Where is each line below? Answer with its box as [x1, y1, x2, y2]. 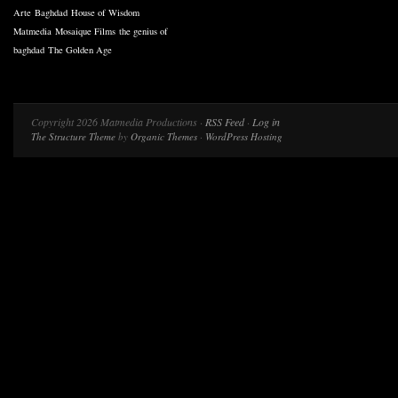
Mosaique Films [55, 25, 115, 37]
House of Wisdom [71, 6, 139, 19]
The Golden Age [48, 44, 112, 56]
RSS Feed [205, 115, 244, 129]
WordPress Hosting [205, 130, 283, 143]
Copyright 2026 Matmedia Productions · [31, 115, 205, 129]
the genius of [119, 25, 168, 37]
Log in [252, 115, 280, 129]
